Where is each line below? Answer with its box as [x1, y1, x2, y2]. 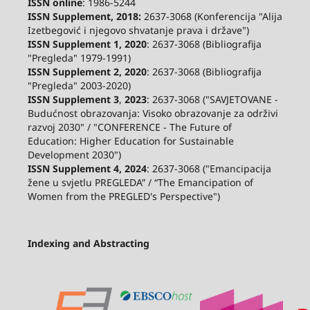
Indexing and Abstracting [27, 236, 149, 250]
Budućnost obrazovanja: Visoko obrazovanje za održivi [27, 106, 278, 120]
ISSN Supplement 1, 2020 [27, 37, 147, 51]
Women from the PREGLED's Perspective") [27, 189, 220, 203]
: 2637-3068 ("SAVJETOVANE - [146, 92, 278, 106]
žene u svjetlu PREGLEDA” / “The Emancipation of [27, 175, 253, 189]
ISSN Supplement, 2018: [27, 9, 141, 23]
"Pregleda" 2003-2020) [27, 78, 131, 92]
